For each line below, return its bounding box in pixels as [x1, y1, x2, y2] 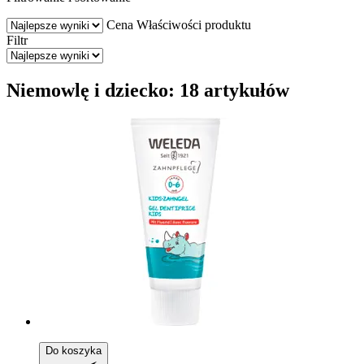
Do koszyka [45, 344, 102, 357]
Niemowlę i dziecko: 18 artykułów [6, 79, 289, 101]
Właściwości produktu [136, 17, 251, 32]
